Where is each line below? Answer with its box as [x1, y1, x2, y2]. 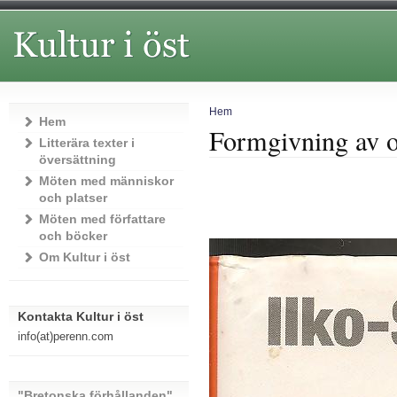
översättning [38, 152, 116, 167]
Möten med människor [38, 174, 174, 188]
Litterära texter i [38, 136, 135, 150]
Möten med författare [38, 212, 166, 226]
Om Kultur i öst [38, 250, 130, 264]
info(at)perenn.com [17, 330, 113, 344]
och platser [38, 191, 107, 205]
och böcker [38, 229, 107, 243]
